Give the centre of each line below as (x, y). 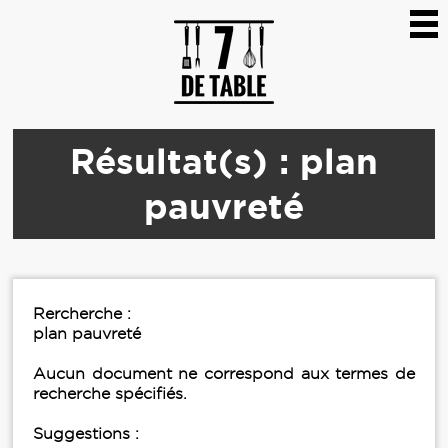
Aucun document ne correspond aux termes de (224, 373)
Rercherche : (82, 313)
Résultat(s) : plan (224, 161)
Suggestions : (86, 433)
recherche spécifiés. (110, 393)
